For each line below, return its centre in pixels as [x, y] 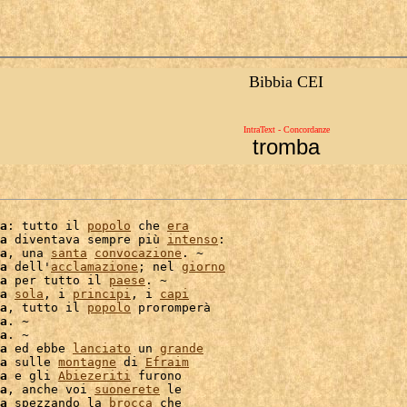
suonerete [127, 389]
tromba [286, 147]
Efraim [167, 362]
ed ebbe [40, 348]
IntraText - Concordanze [286, 129]
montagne [87, 362]
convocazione [138, 253]
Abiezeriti [94, 376]
